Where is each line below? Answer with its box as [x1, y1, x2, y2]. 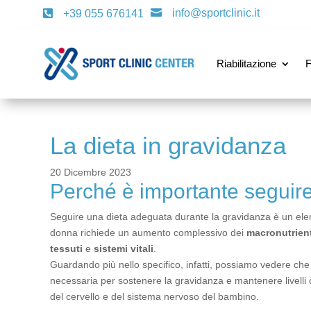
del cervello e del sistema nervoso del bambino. [50, 291, 259, 302]
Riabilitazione [217, 58, 276, 69]
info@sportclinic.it [172, 6, 260, 19]
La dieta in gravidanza [50, 132, 286, 159]
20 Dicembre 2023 [50, 167, 131, 178]
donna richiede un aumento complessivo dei [50, 227, 246, 238]
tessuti [50, 243, 83, 254]
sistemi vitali [94, 243, 153, 254]
